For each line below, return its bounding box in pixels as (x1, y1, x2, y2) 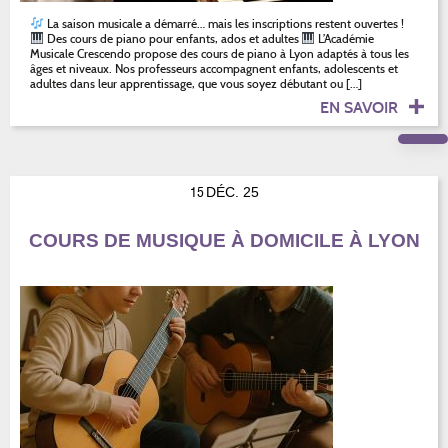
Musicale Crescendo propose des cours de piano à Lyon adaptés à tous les (30, 45, 409, 61)
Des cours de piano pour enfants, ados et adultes (43, 30, 302, 46)
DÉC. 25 (205, 184, 259, 200)
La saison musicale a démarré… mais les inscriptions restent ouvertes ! (43, 15, 404, 31)
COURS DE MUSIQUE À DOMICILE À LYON (28, 230, 420, 251)
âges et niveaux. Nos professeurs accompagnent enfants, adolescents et (30, 60, 398, 76)
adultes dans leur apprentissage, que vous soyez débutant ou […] (30, 75, 362, 91)
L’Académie (315, 30, 375, 46)
